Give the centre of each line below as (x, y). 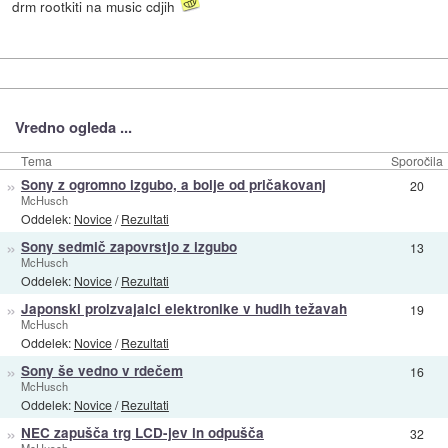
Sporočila (417, 160)
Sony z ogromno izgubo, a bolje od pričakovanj (173, 184)
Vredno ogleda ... (73, 127)
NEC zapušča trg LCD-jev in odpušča (142, 432)
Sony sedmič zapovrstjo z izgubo (128, 246)
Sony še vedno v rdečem (101, 370)
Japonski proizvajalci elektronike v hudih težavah (183, 308)
